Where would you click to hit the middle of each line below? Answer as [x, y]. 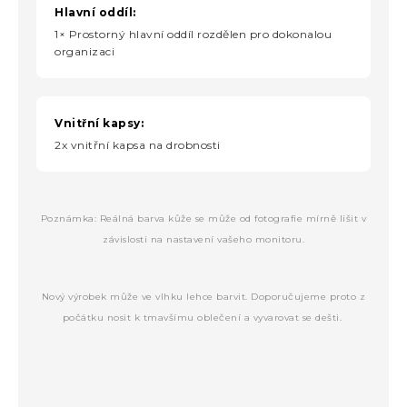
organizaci [84, 51]
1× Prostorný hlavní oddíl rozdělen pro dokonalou [193, 34]
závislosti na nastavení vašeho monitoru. [203, 239]
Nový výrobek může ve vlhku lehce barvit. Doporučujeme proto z [203, 296]
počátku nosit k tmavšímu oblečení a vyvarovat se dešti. [203, 317]
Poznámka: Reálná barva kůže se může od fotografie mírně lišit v [203, 218]
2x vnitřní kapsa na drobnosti [138, 144]
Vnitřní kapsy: [99, 123]
